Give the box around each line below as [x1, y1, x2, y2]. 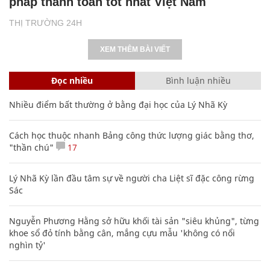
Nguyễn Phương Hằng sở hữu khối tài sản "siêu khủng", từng [9, 215, 259, 227]
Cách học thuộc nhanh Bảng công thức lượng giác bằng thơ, [9, 129, 254, 141]
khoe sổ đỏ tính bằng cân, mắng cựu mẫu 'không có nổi [9, 227, 235, 239]
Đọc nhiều [51, 74, 93, 86]
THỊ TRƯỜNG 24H [9, 17, 82, 28]
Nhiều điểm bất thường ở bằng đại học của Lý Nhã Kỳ [9, 98, 227, 110]
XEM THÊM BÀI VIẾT [100, 45, 170, 54]
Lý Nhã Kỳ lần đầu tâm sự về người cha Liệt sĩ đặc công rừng [9, 172, 254, 184]
